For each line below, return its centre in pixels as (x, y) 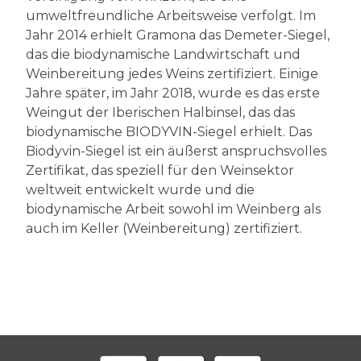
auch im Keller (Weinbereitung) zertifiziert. (164, 228)
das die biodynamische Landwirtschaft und (163, 54)
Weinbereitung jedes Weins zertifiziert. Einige (172, 73)
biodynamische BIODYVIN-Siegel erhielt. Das (169, 131)
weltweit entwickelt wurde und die (140, 189)
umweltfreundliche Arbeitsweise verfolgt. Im (171, 15)
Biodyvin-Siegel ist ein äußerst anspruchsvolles (176, 151)
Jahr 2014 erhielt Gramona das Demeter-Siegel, (178, 35)
